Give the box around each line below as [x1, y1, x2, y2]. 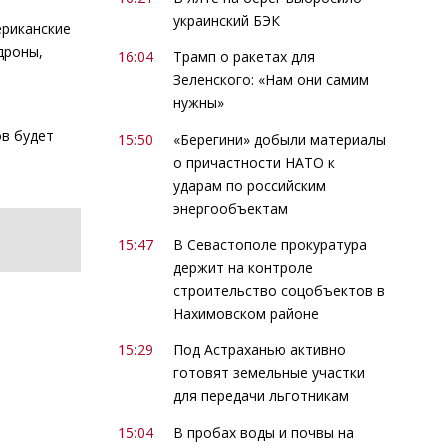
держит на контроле [172, 258, 313, 278]
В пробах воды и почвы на [172, 422, 354, 442]
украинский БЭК [172, 10, 280, 30]
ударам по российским [172, 175, 326, 195]
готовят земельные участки [172, 363, 365, 383]
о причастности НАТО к [172, 152, 335, 172]
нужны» [172, 93, 224, 113]
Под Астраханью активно [172, 340, 346, 360]
